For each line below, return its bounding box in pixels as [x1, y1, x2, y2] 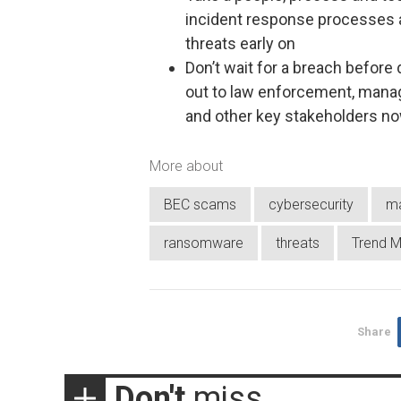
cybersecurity [269, 196, 354, 214]
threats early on [185, 34, 295, 54]
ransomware [164, 235, 243, 252]
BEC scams [164, 196, 236, 214]
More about [149, 157, 223, 175]
